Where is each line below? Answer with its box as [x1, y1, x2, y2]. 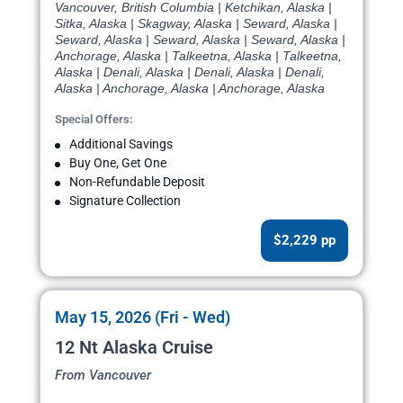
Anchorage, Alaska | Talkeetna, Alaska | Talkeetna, [55, 49, 342, 64]
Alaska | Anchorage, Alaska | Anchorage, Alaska [55, 81, 325, 96]
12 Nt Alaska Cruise [55, 336, 213, 359]
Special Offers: [55, 112, 133, 127]
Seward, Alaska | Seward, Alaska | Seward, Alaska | [55, 32, 345, 48]
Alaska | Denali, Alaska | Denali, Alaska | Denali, [55, 65, 325, 80]
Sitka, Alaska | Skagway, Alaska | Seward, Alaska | [55, 16, 337, 31]
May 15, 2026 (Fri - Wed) [55, 308, 230, 327]
